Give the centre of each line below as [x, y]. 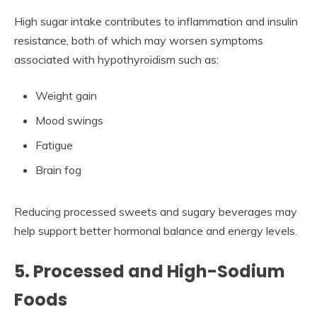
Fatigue [54, 145]
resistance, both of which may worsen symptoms [139, 41]
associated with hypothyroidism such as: [116, 60]
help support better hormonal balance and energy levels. [156, 231]
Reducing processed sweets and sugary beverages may [156, 212]
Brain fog [58, 170]
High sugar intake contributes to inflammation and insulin [156, 22]
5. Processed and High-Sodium [150, 272]
